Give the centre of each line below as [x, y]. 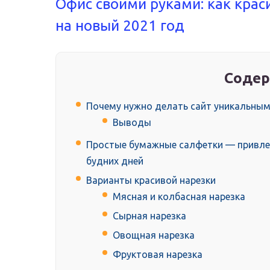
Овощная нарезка [154, 235]
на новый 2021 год [120, 26]
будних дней [115, 161]
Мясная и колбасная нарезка [179, 197]
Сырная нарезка [149, 216]
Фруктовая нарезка [158, 255]
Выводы [132, 123]
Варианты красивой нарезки [151, 181]
